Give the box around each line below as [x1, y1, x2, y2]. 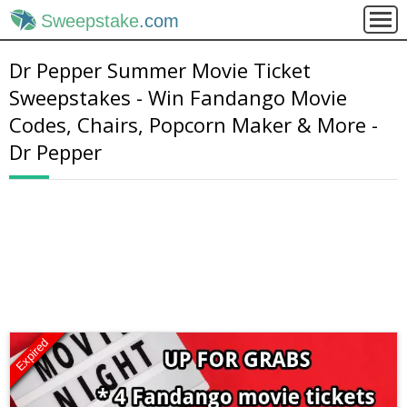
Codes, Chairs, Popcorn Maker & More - [9, 111, 378, 138]
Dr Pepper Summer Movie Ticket [9, 56, 311, 84]
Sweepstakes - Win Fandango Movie [9, 84, 347, 111]
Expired [13, 335, 52, 374]
